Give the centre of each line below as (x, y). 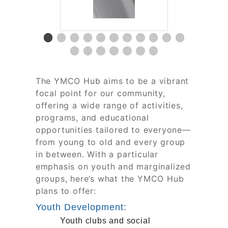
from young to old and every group (110, 142)
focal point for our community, (100, 93)
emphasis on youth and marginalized (113, 166)
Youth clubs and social (105, 220)
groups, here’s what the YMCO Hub (110, 178)
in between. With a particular (97, 154)
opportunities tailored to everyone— (113, 130)
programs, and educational (92, 117)
